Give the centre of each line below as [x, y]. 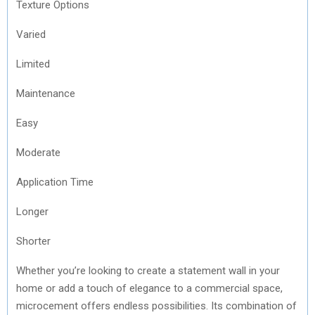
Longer [32, 211]
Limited [33, 64]
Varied [31, 34]
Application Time [55, 182]
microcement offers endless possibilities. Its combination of [156, 306]
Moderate [38, 152]
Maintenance [46, 93]
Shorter [33, 241]
